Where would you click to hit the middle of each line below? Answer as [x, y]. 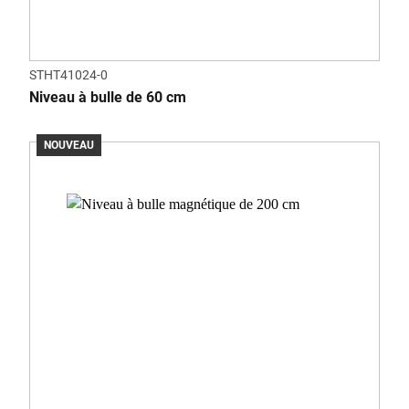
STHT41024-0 [68, 75]
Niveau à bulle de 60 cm [108, 97]
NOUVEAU [69, 145]
